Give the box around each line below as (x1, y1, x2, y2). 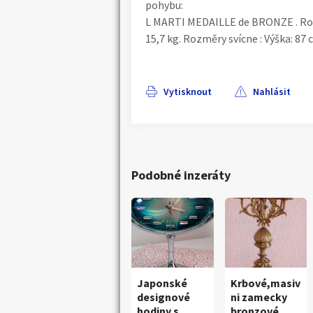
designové (137, 290, 190, 304)
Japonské (137, 276, 187, 290)
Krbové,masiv (230, 276, 300, 290)
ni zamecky (230, 290, 287, 304)
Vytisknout (163, 85, 212, 98)
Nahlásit (253, 85, 291, 98)
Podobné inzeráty (131, 167, 231, 183)
